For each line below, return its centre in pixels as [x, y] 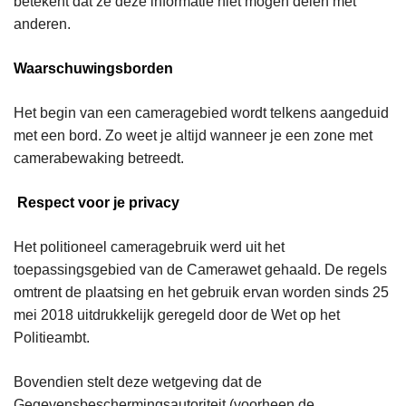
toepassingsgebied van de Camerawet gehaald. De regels [200, 270]
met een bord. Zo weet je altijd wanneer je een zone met [193, 136]
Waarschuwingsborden [93, 69]
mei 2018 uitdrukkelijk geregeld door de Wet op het [177, 315]
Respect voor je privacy [98, 203]
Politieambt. [53, 338]
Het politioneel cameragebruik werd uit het [149, 247]
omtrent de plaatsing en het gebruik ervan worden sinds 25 [201, 293]
